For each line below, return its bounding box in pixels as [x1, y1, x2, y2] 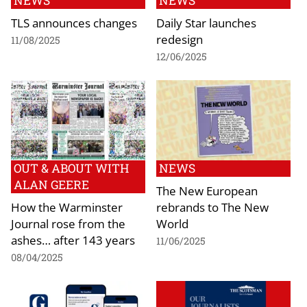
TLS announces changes [11, 14, 137, 31]
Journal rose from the [11, 215, 125, 232]
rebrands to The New [156, 199, 269, 216]
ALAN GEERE [14, 177, 89, 193]
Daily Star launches [156, 14, 256, 31]
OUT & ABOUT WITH [14, 160, 129, 177]
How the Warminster [11, 199, 123, 216]
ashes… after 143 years [11, 232, 135, 249]
